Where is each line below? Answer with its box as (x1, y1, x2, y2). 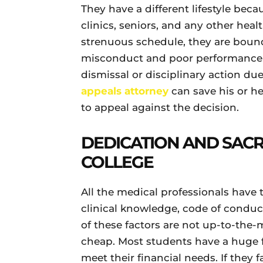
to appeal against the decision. (81, 102, 239, 113)
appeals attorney (81, 85, 168, 97)
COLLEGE (81, 152, 153, 172)
